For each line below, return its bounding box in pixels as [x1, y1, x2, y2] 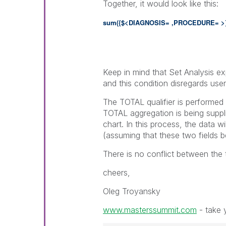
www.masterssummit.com [102, 205, 197, 215]
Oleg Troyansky [102, 186, 160, 196]
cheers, [102, 167, 130, 178]
